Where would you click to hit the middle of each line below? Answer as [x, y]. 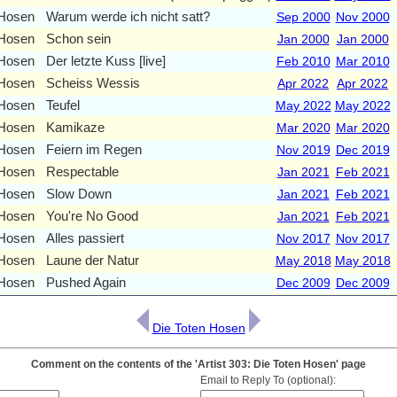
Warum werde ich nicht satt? [128, 16]
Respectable [82, 171]
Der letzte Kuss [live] [105, 60]
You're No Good [92, 215]
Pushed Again [86, 282]
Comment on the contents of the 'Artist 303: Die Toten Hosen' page [198, 364]
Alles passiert [85, 237]
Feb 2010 [303, 61]
